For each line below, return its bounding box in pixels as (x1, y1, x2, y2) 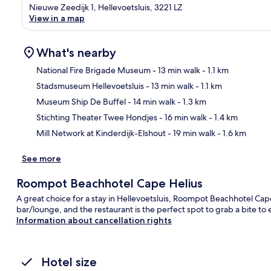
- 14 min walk (126, 96, 175, 107)
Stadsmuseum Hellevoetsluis (36, 80, 144, 91)
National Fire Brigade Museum (36, 64, 151, 76)
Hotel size (41, 254, 97, 269)
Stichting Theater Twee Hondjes (36, 111, 157, 123)
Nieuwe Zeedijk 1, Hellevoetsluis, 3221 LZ (29, 1, 183, 13)
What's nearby (36, 45, 116, 60)
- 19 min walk (166, 127, 215, 139)
